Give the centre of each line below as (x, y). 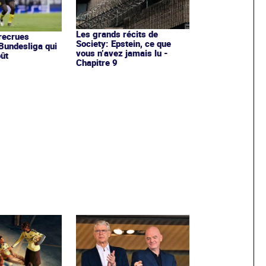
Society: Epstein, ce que (123, 43)
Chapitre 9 (96, 62)
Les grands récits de (117, 34)
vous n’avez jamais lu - (122, 53)
